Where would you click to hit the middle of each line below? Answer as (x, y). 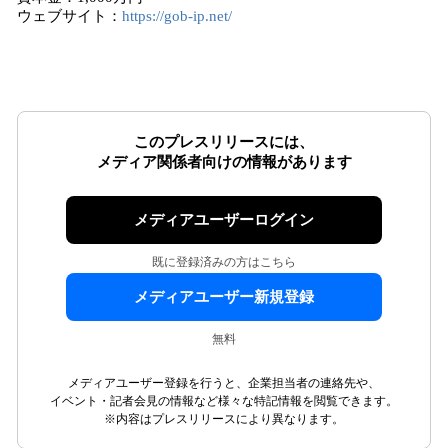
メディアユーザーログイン (224, 220)
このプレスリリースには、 (224, 142)
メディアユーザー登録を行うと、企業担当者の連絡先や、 (224, 383)
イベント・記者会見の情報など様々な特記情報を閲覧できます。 (224, 401)
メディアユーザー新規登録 (224, 297)
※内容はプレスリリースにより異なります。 (224, 419)
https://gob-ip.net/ (177, 16)
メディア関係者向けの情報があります (224, 162)
